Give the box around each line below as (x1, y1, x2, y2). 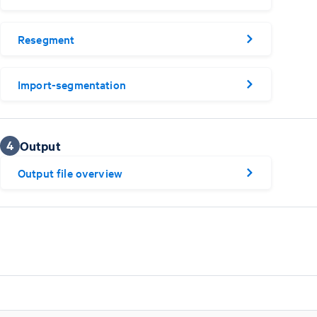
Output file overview (18, 164, 122, 180)
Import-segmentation (18, 76, 126, 92)
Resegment (18, 30, 75, 47)
